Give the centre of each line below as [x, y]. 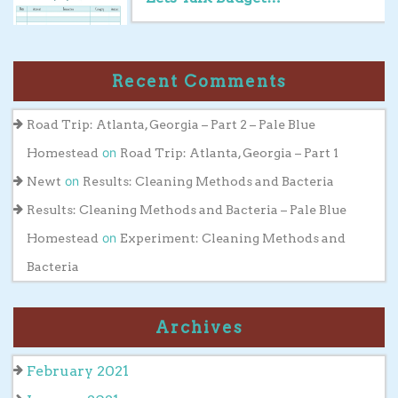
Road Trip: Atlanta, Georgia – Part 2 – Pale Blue [171, 124]
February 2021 [78, 370]
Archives [199, 327]
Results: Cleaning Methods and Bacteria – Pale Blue [187, 209]
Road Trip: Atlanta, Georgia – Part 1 [229, 152]
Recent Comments [199, 81]
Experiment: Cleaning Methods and [233, 238]
